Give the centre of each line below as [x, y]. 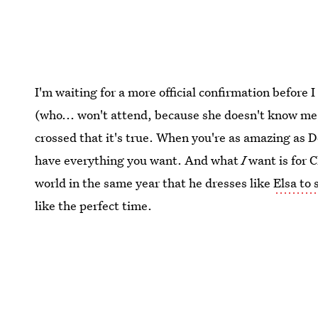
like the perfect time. [94, 206]
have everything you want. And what [138, 160]
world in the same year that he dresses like [154, 183]
